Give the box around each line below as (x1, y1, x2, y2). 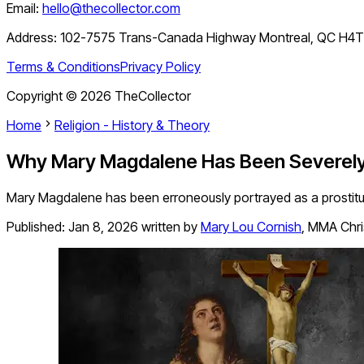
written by (141, 219, 197, 236)
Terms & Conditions (6, 58, 120, 76)
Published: (6, 219, 68, 236)
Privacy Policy (120, 58, 201, 76)
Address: (6, 29, 60, 46)
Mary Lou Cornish (201, 219, 301, 236)
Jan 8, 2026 (68, 219, 138, 236)
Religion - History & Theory (54, 117, 210, 134)
